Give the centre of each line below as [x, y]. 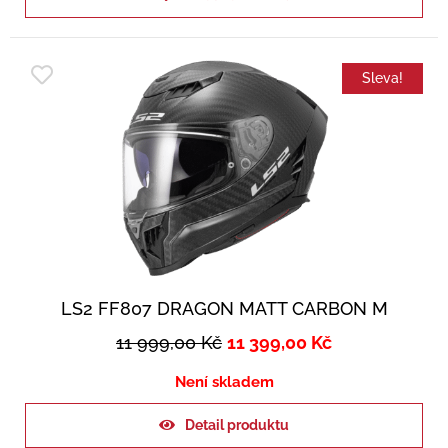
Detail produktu [237, 424]
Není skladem [224, 381]
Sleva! [382, 77]
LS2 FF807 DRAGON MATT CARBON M [224, 308]
